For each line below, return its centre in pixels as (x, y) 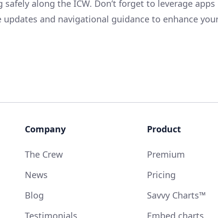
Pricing (161, 174)
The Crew (44, 154)
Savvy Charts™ (176, 195)
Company (45, 129)
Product (164, 129)
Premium (166, 154)
